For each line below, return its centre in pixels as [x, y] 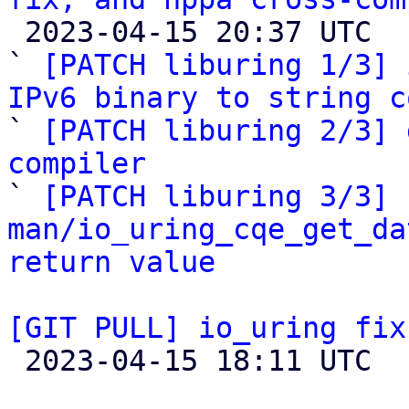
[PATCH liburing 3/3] [215, 196]
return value [111, 262]
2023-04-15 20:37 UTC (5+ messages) [16, 32]
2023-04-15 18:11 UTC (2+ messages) [16, 361]
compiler [77, 163]
